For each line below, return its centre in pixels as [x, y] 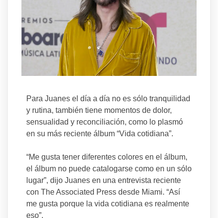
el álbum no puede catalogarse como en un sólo [109, 168]
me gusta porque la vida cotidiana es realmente [108, 203]
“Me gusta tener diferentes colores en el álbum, [107, 157]
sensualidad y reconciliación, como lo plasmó [104, 122]
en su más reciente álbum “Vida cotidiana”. [100, 133]
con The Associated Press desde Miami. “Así [103, 192]
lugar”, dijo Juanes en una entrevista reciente [103, 180]
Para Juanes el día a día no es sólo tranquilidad [108, 98]
